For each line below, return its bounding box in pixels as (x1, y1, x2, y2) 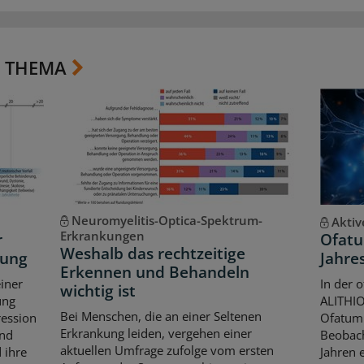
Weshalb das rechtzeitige (59, 242, 245, 264)
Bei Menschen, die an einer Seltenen (59, 308, 262, 325)
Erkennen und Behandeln (59, 261, 249, 283)
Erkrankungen (59, 227, 145, 244)
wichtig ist (59, 279, 136, 301)
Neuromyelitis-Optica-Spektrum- (71, 211, 262, 228)
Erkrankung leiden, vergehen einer (59, 325, 252, 342)
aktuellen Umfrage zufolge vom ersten (59, 342, 274, 359)
